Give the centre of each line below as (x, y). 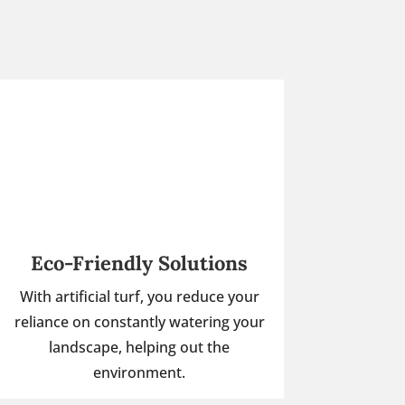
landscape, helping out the (140, 347)
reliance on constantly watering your (139, 321)
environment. (140, 372)
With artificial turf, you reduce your (139, 296)
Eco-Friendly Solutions (140, 263)
